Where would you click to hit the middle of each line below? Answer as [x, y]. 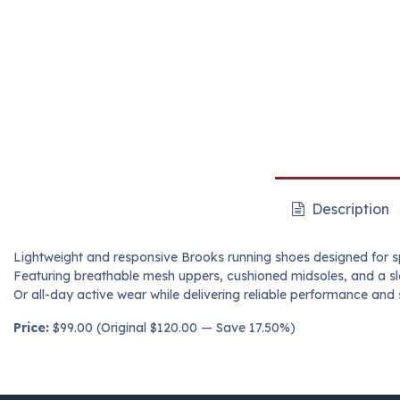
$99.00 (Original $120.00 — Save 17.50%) [172, 328]
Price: [31, 328]
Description [348, 209]
